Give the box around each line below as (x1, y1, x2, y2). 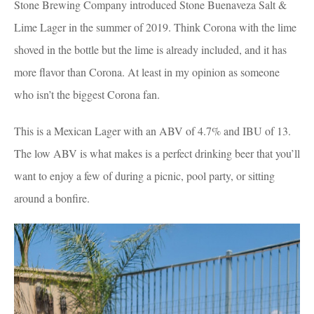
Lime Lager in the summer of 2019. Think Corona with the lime (14, 20, 296, 35)
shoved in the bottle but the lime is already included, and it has (14, 42, 287, 57)
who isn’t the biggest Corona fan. (14, 87, 160, 102)
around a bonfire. (14, 191, 90, 206)
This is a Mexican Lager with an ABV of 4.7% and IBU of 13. (14, 123, 291, 139)
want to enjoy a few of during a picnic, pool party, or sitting (14, 168, 275, 184)
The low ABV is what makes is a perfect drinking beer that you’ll (14, 146, 300, 161)
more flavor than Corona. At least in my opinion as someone (14, 64, 280, 80)
